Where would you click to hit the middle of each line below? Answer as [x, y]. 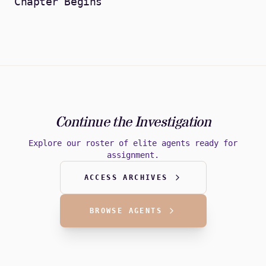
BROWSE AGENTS [126, 211]
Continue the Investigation [133, 123]
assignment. [133, 155]
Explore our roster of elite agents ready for [133, 143]
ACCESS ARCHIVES [126, 178]
